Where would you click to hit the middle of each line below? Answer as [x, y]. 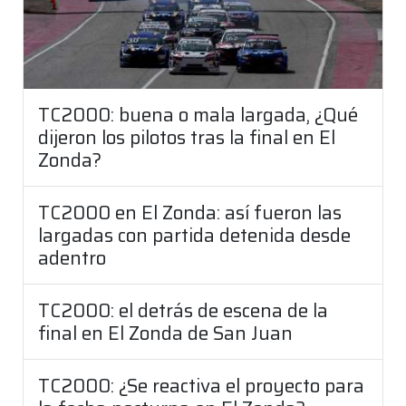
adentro [72, 257]
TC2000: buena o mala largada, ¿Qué [198, 114]
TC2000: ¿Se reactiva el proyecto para [201, 385]
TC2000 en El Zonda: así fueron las [190, 212]
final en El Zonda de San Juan [165, 333]
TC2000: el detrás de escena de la [183, 310]
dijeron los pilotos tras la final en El [187, 137]
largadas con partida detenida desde [194, 235]
